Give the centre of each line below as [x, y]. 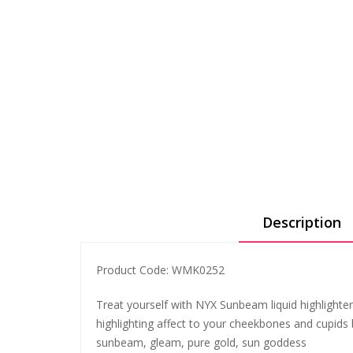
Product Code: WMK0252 [160, 270]
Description [301, 222]
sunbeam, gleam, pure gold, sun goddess [201, 342]
